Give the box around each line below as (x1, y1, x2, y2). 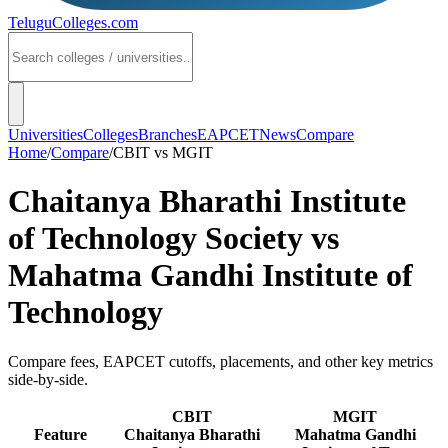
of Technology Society (8, 220, 303, 257)
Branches (138, 126, 197, 143)
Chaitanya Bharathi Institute (8, 183, 406, 220)
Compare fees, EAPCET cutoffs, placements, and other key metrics (8, 352, 433, 370)
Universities (8, 126, 83, 143)
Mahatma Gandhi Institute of (8, 257, 413, 294)
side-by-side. (8, 370, 88, 388)
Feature (34, 425, 87, 443)
